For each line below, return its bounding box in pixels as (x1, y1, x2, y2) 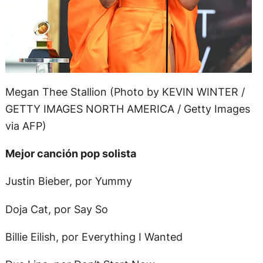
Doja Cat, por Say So (5, 202, 108, 215)
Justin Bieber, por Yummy (5, 174, 132, 188)
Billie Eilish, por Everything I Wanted (5, 230, 183, 243)
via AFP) (5, 119, 46, 132)
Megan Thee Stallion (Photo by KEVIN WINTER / (5, 85, 245, 98)
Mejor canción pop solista (5, 147, 136, 160)
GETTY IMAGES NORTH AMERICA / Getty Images (5, 102, 250, 115)
